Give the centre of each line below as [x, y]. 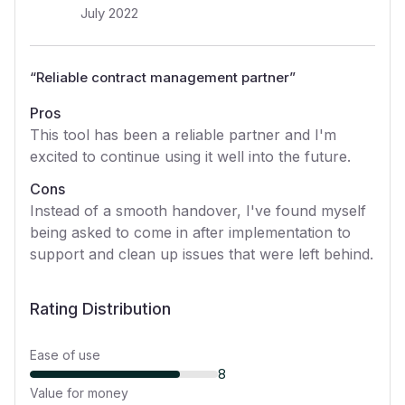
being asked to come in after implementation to [190, 232]
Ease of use [65, 355]
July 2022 [109, 13]
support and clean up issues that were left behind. [202, 254]
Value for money [79, 393]
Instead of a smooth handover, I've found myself [198, 211]
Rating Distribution [100, 309]
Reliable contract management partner [163, 77]
